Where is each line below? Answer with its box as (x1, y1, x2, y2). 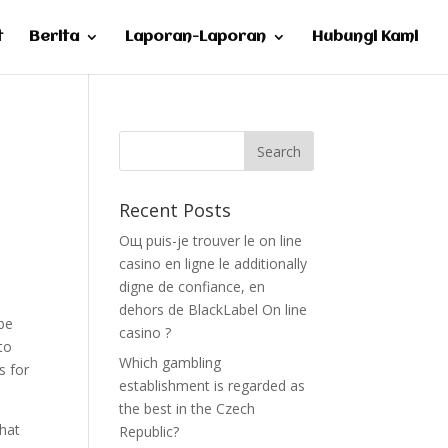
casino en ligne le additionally (119, 254, 308, 273)
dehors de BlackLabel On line (119, 300, 308, 319)
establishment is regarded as (119, 376, 306, 395)
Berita (29, 29, 79, 45)
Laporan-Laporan (125, 29, 266, 45)
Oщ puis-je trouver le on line (119, 231, 303, 250)
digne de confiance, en (119, 277, 266, 296)
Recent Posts (119, 198, 232, 222)
